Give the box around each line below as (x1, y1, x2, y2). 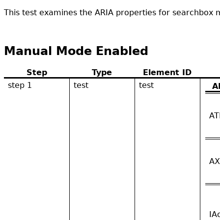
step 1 (8, 80, 32, 90)
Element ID (143, 67, 192, 77)
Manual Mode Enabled (4, 44, 148, 58)
